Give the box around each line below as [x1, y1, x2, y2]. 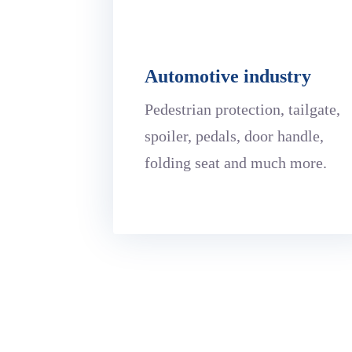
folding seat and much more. [145, 153, 328, 171]
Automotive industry [145, 65, 312, 86]
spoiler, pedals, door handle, [145, 126, 324, 145]
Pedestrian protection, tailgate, [145, 100, 341, 118]
